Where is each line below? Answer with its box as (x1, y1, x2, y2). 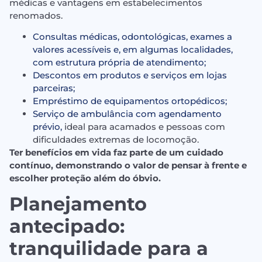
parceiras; (33, 82, 75, 94)
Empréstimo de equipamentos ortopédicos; (33, 95, 227, 106)
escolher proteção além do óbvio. (9, 172, 161, 184)
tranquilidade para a (9, 237, 208, 260)
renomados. (9, 9, 63, 21)
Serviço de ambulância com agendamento (33, 108, 222, 119)
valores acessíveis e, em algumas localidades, (33, 43, 233, 55)
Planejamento (9, 192, 147, 216)
